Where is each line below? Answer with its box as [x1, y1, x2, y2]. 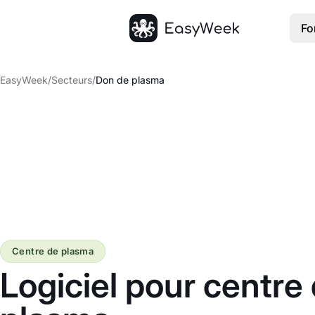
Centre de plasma [12, 245, 94, 257]
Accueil [129, 43, 167, 57]
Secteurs [51, 74, 92, 86]
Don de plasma [96, 74, 165, 86]
